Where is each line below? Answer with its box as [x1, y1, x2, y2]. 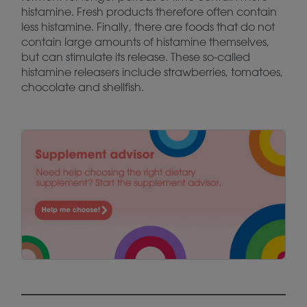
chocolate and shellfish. [21, 80, 144, 94]
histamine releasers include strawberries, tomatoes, [21, 65, 283, 79]
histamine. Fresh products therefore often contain [21, 5, 277, 19]
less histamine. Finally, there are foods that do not [21, 20, 275, 34]
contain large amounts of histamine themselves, [21, 35, 269, 49]
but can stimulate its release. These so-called [21, 50, 250, 64]
